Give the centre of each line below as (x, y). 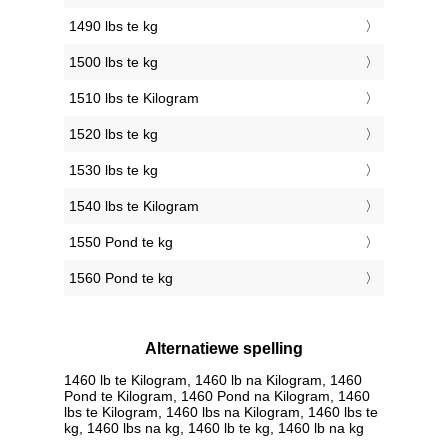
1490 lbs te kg (113, 26)
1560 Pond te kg (121, 278)
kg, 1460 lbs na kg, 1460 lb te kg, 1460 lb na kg (214, 427)
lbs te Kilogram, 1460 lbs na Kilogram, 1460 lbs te (221, 411)
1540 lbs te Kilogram (134, 206)
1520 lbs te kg (113, 134)
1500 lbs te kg (113, 62)
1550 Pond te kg (121, 242)
